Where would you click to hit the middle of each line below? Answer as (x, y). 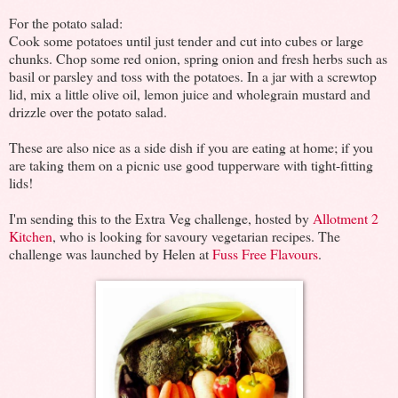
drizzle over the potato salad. (88, 111)
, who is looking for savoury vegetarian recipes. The (196, 235)
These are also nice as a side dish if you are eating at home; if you (191, 147)
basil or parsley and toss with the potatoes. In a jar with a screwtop (193, 76)
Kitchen (31, 235)
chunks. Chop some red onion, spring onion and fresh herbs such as (198, 58)
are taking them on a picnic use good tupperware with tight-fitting (191, 164)
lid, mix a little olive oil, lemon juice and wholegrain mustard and (190, 93)
